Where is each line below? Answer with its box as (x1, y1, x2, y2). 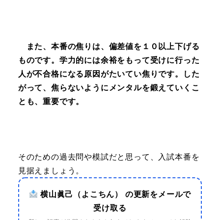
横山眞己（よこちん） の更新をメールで (38, 189, 192, 200)
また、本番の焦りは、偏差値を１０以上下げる (18, 40, 200, 52)
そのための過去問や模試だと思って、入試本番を (18, 151, 200, 163)
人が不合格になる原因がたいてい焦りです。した (18, 68, 200, 79)
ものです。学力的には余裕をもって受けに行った (18, 54, 200, 65)
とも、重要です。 (18, 95, 84, 107)
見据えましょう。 (18, 165, 84, 176)
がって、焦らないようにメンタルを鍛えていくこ (18, 82, 200, 93)
